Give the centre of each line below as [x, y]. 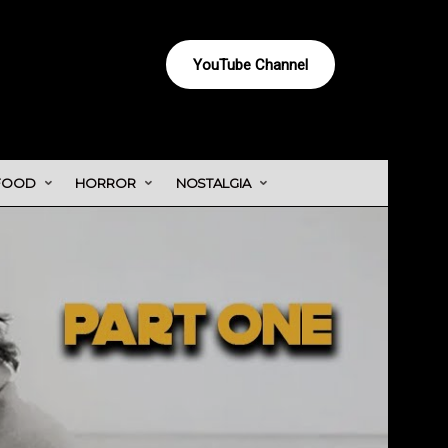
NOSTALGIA [213, 183]
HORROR [105, 183]
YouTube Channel [250, 64]
